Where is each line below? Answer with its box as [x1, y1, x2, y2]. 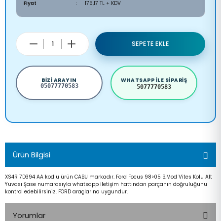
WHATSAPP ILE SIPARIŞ [121, 76, 187, 84]
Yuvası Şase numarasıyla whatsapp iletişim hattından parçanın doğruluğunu [5, 181, 207, 188]
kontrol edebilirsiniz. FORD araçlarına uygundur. [5, 188, 128, 196]
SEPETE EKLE [131, 39, 169, 48]
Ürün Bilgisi [13, 149, 50, 160]
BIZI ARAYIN [41, 76, 77, 84]
